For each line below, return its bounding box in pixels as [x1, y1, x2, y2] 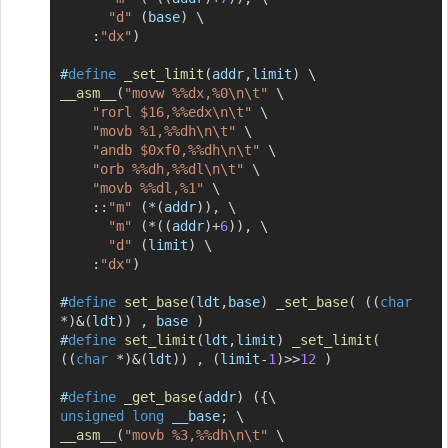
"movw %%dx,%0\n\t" [123, 84, 268, 101]
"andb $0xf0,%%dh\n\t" [91, 141, 260, 158]
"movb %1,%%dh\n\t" [91, 122, 236, 139]
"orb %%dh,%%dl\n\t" [91, 160, 244, 177]
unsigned [59, 407, 124, 424]
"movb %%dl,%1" [91, 179, 204, 196]
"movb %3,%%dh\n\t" [123, 426, 268, 443]
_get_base [123, 388, 196, 405]
